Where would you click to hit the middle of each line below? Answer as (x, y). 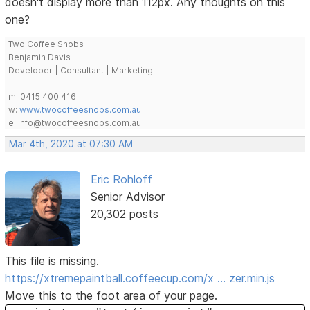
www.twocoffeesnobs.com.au (81, 109)
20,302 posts (124, 213)
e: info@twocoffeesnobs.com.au (75, 122)
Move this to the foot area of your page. (111, 295)
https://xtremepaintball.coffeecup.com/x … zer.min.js (140, 278)
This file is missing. (52, 261)
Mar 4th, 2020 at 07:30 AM (71, 144)
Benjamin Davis (40, 57)
